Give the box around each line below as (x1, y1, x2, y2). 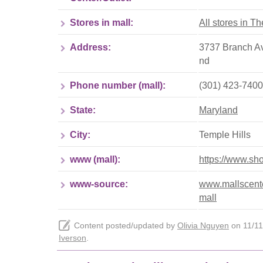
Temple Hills (199, 129, 251, 140)
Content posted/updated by (74, 221, 177, 230)
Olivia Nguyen (177, 221, 229, 230)
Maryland (199, 104, 238, 115)
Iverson (59, 233, 86, 242)
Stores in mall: (70, 17, 133, 28)
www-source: (70, 178, 128, 189)
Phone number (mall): (70, 80, 166, 90)
